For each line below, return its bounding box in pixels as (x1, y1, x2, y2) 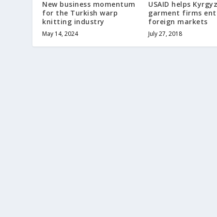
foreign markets (148, 17, 208, 27)
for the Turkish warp (42, 8, 118, 18)
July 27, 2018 (148, 30, 182, 38)
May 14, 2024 (42, 30, 78, 38)
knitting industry (42, 17, 105, 27)
